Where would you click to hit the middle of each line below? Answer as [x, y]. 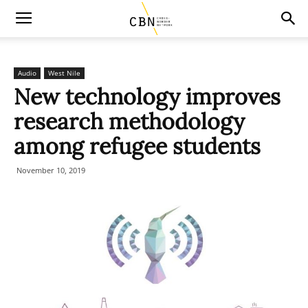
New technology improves [147, 97]
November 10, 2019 [51, 170]
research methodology [129, 121]
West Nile [64, 73]
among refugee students [137, 146]
